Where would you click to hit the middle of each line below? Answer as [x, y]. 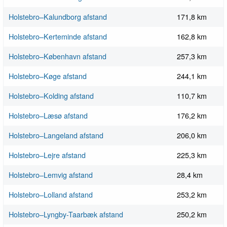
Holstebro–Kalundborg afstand [58, 17]
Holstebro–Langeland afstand [56, 135]
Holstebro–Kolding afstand [51, 96]
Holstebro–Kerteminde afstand [58, 36]
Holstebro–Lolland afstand [51, 195]
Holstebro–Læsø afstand [48, 116]
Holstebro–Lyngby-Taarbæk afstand [66, 214]
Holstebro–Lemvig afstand [51, 175]
